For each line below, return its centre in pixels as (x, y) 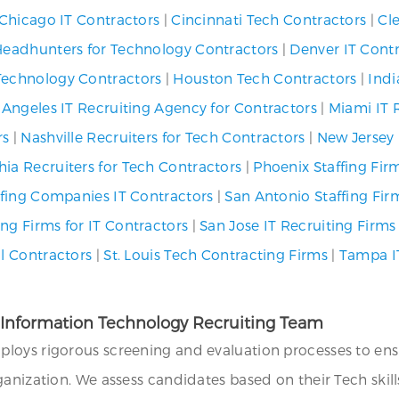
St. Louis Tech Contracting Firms (216, 254)
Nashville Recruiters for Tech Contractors (163, 137)
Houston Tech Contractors (265, 78)
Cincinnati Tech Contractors (269, 19)
